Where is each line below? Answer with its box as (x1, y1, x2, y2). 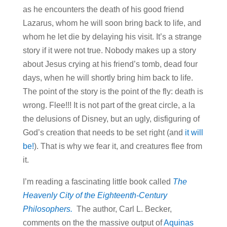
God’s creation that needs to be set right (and (22, 128, 185, 137)
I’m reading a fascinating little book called (22, 177, 173, 186)
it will (184, 128, 203, 137)
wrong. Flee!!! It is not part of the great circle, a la (22, 101, 195, 110)
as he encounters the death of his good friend (22, 5, 184, 14)
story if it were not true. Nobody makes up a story (22, 46, 196, 55)
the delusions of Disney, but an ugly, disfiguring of (22, 115, 200, 124)
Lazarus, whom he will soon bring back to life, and (22, 19, 201, 28)
